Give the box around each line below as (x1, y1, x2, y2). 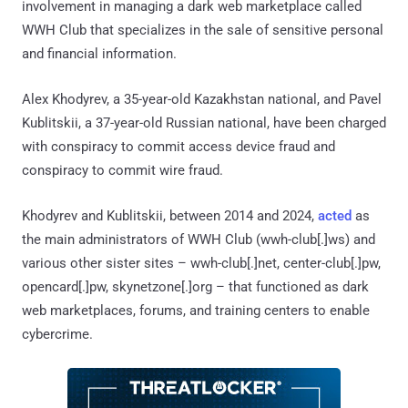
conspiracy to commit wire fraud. (22, 161, 223, 178)
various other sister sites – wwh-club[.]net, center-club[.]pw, (22, 254, 381, 271)
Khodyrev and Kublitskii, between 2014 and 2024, (22, 207, 318, 224)
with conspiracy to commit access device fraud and (22, 138, 335, 155)
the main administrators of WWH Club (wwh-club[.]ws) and (22, 230, 375, 248)
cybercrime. (22, 325, 93, 342)
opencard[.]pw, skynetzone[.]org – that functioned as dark (22, 278, 369, 295)
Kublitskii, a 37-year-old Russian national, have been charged (22, 114, 386, 131)
